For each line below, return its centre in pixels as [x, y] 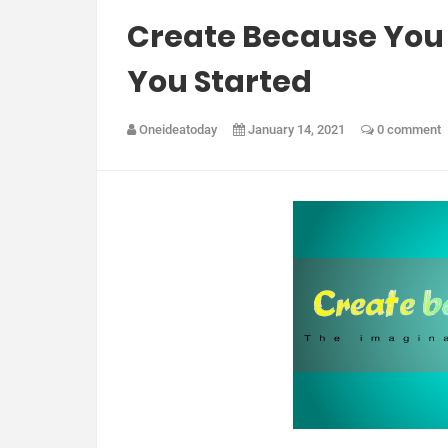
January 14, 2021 [298, 129]
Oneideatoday [179, 129]
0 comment [407, 129]
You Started [219, 82]
